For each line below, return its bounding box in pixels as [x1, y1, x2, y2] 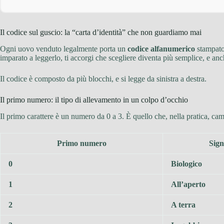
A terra [171, 200, 195, 209]
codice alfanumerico [127, 44, 195, 53]
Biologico [171, 159, 202, 168]
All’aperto [171, 179, 205, 188]
